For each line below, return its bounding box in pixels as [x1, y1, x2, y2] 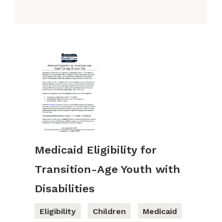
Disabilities [35, 182, 95, 195]
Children [93, 206, 126, 216]
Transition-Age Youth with [35, 163, 180, 175]
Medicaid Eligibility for [35, 143, 157, 156]
